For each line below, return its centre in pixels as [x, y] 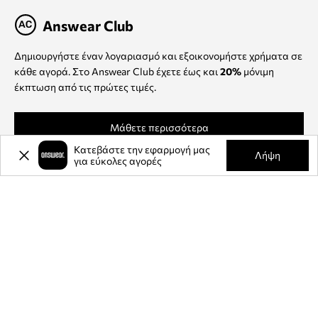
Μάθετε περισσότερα [159, 127]
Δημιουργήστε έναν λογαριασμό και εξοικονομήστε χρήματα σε [158, 55]
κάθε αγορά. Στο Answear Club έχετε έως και [117, 71]
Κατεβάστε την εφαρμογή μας [142, 149]
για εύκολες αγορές [118, 161]
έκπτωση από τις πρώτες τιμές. [85, 87]
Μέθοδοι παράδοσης [69, 288]
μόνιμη [258, 71]
